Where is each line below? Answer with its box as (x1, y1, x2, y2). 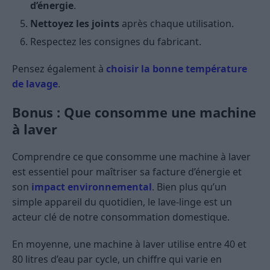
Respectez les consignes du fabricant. (30, 34, 201, 48)
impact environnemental (31, 180, 152, 193)
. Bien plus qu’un (152, 180, 227, 193)
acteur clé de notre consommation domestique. (12, 210, 230, 224)
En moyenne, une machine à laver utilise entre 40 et (12, 237, 246, 251)
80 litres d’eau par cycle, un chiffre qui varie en (12, 252, 222, 266)
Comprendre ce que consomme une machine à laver (12, 149, 251, 163)
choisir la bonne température (106, 61, 247, 75)
